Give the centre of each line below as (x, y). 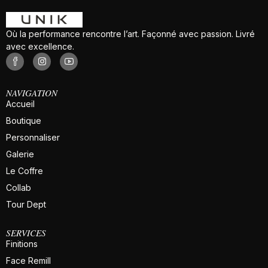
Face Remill (28, 260)
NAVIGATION (32, 92)
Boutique (24, 120)
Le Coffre (25, 170)
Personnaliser (33, 137)
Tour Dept (26, 204)
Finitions (22, 243)
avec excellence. (40, 46)
